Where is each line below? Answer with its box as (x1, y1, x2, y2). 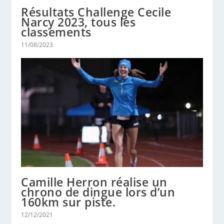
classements (21, 24, 91, 40)
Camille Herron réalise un (21, 174, 167, 190)
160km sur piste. (21, 194, 116, 210)
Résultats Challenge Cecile (21, 4, 171, 20)
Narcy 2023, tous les (21, 14, 136, 30)
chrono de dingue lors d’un (21, 184, 175, 200)
